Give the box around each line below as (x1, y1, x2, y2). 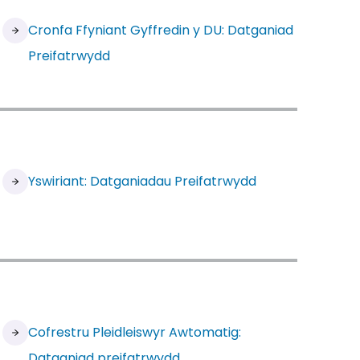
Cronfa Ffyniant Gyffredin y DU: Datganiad (28, 21, 294, 39)
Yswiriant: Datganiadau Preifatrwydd (28, 172, 257, 190)
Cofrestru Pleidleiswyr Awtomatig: (28, 323, 242, 342)
